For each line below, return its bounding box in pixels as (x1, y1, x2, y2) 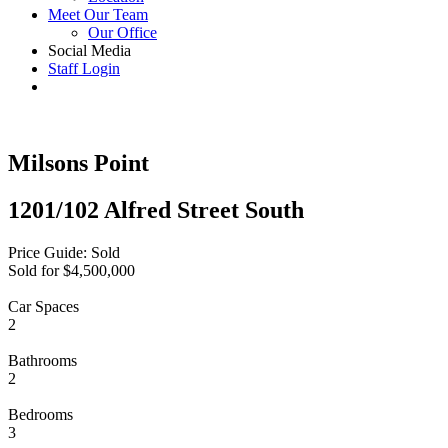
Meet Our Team (48, 6, 148, 23)
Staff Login (48, 60, 120, 77)
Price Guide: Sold (8, 243, 120, 261)
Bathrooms (8, 351, 77, 369)
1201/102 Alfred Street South (8, 196, 304, 223)
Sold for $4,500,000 (8, 261, 135, 279)
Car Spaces (8, 297, 79, 315)
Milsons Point (8, 149, 149, 176)
